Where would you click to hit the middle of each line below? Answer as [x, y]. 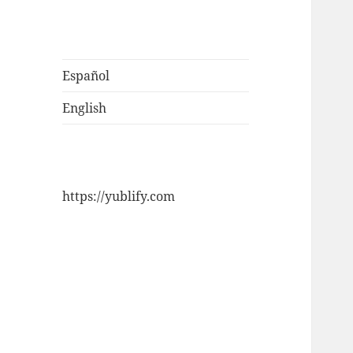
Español [86, 76]
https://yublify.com [119, 197]
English [85, 108]
